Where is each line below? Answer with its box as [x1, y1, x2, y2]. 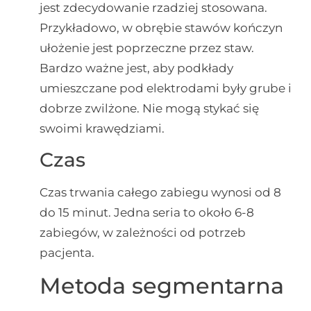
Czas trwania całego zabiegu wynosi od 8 [39, 185, 281, 200]
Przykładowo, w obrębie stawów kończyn [39, 20, 283, 35]
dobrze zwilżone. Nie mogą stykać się [39, 101, 259, 115]
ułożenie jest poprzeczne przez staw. [39, 40, 254, 55]
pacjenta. [39, 246, 94, 260]
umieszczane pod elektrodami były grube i [39, 81, 292, 95]
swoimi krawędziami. [39, 121, 165, 135]
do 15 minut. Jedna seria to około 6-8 [39, 205, 254, 220]
